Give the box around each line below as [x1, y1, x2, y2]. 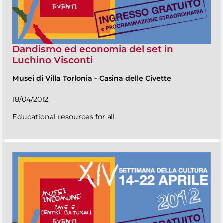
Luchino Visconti [12, 54, 93, 66]
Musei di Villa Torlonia [12, 74, 94, 83]
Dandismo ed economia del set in [12, 43, 173, 55]
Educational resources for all [12, 112, 115, 122]
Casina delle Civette [99, 74, 171, 83]
